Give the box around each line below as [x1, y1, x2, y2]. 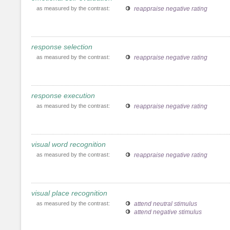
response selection [31, 42, 92, 51]
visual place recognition [31, 188, 107, 197]
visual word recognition [31, 140, 106, 148]
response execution [31, 91, 95, 100]
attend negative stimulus [134, 208, 202, 216]
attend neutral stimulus [134, 200, 197, 207]
